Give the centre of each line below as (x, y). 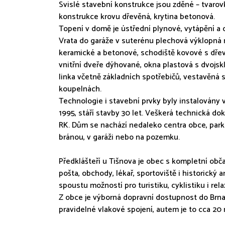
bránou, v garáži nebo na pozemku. (119, 137)
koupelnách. (80, 89)
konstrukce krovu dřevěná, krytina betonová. (137, 17)
